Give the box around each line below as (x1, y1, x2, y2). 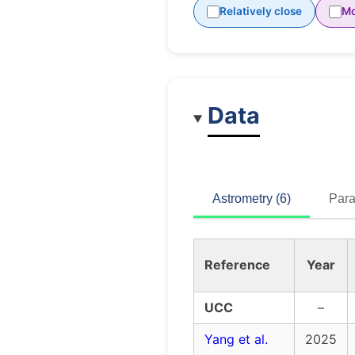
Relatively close (219, 5, 302, 18)
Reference (204, 257, 270, 273)
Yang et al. (204, 331, 268, 348)
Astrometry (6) (212, 192, 291, 206)
